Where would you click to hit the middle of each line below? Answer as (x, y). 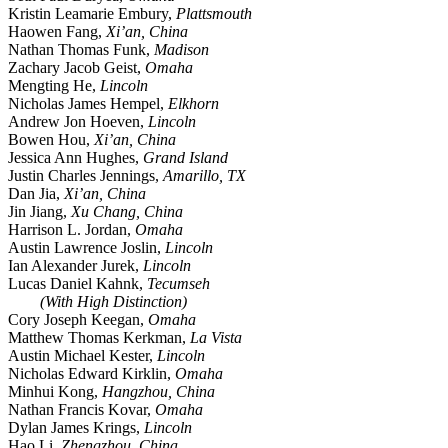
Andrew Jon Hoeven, (78, 122)
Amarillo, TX (204, 176)
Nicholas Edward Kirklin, (91, 374)
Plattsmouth (214, 14)
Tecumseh (178, 284)
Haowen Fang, (57, 32)
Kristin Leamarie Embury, (92, 14)
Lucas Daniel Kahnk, (77, 284)
